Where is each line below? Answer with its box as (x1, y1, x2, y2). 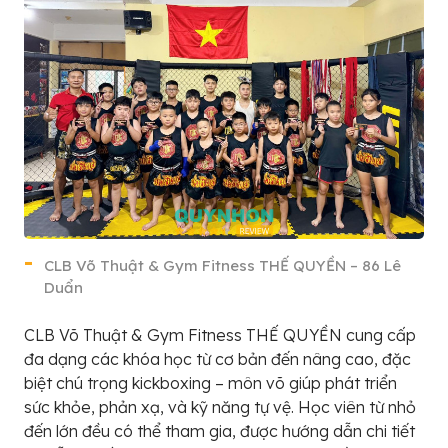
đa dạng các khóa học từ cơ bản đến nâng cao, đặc (24, 349, 411, 369)
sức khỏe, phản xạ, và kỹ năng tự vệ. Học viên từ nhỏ (24, 397, 416, 417)
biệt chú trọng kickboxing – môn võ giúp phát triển (24, 373, 397, 393)
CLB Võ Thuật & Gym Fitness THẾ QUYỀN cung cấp (24, 325, 416, 345)
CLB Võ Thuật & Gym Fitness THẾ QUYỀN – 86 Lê (44, 256, 401, 275)
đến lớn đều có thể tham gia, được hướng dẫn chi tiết (24, 421, 415, 441)
